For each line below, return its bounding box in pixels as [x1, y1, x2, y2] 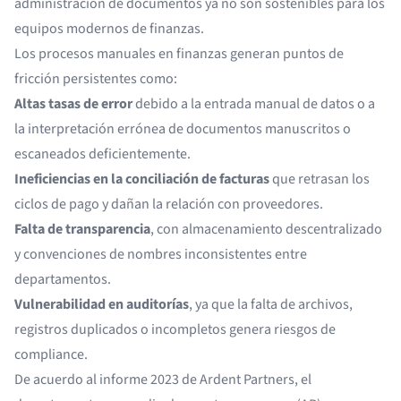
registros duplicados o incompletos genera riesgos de [14, 320, 336, 339]
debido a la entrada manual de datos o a [132, 94, 375, 114]
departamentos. [14, 269, 111, 289]
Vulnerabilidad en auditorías [14, 294, 189, 314]
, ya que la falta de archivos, [189, 294, 353, 314]
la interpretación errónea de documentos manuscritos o [14, 119, 351, 139]
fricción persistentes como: [14, 69, 177, 89]
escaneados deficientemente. [14, 144, 191, 164]
